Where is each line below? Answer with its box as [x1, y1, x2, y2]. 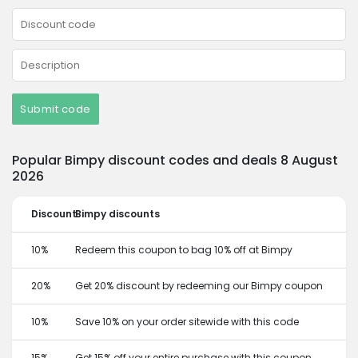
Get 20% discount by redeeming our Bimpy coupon [75, 279, 323, 292]
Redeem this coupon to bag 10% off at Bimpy [75, 243, 292, 257]
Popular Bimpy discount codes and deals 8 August [12, 151, 338, 169]
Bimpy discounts [75, 207, 160, 221]
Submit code [20, 101, 91, 117]
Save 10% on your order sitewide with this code [75, 315, 299, 328]
